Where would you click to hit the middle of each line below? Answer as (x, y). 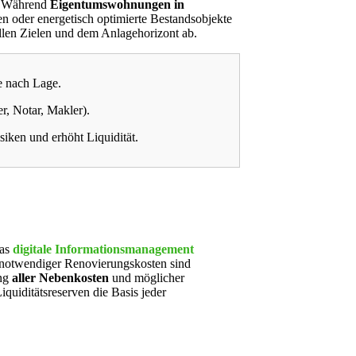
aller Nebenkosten (60, 278)
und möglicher (147, 278)
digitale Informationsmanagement (103, 250)
